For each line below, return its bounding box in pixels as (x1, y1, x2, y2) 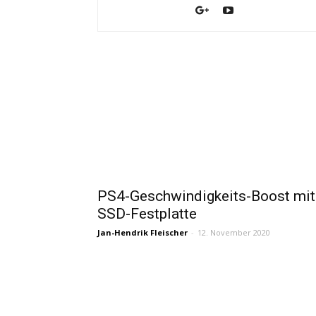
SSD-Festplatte (97, 205, 197, 222)
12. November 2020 (197, 227, 270, 238)
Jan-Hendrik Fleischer (97, 227, 188, 238)
